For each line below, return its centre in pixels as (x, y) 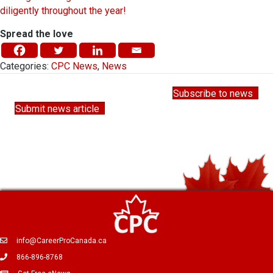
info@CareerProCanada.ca (62, 240)
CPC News (74, 66)
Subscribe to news (213, 94)
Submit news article (57, 109)
